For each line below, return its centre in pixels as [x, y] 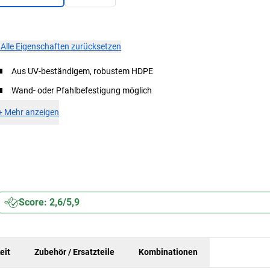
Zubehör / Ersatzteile [74, 252]
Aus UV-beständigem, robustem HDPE [83, 71]
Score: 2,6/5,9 [49, 202]
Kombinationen [168, 252]
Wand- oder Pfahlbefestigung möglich [82, 90]
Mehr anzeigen [32, 112]
